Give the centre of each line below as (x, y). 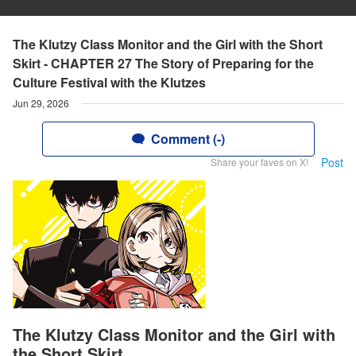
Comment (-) (188, 139)
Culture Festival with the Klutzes (109, 82)
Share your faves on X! (259, 162)
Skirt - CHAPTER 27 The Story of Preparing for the (163, 63)
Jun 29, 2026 (41, 103)
